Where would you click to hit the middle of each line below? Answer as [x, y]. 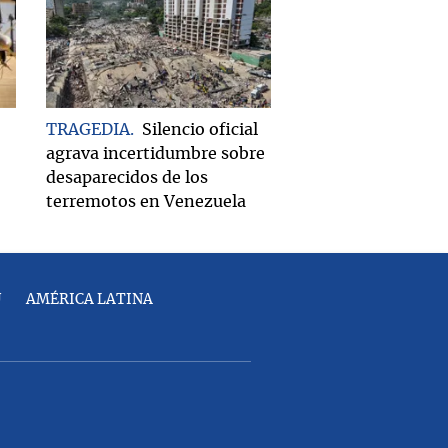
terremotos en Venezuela [146, 201]
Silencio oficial [200, 129]
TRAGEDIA [88, 129]
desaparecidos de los [127, 177]
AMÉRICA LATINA [89, 299]
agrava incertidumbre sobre [155, 153]
